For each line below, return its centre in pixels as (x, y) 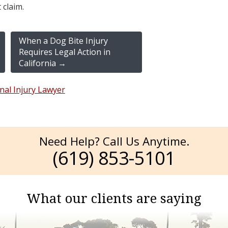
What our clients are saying (114, 199)
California (38, 63)
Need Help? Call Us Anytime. (114, 141)
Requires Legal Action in (64, 52)
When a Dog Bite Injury (63, 40)
